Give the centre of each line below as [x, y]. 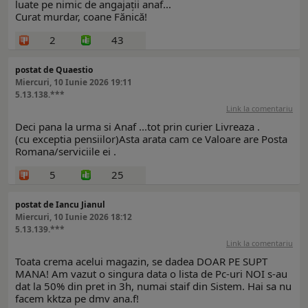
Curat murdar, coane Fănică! [81, 17]
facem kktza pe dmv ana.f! [77, 299]
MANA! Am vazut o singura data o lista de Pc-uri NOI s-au [151, 274]
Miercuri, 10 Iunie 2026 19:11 [74, 82]
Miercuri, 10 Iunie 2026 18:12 [74, 217]
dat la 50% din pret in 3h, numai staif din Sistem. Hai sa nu [153, 286]
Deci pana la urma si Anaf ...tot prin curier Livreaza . [137, 127]
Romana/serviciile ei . [66, 152]
